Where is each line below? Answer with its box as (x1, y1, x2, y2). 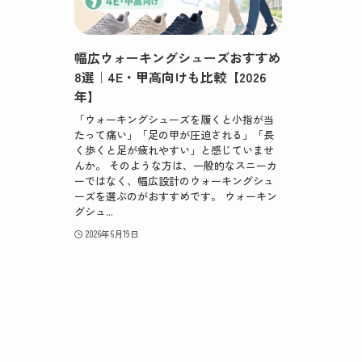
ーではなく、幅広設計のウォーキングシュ (74, 172, 274, 188)
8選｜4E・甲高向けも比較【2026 (74, 67, 266, 87)
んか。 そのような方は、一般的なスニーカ (74, 157, 277, 173)
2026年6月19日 (85, 226, 139, 240)
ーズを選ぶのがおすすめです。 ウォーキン (74, 187, 277, 204)
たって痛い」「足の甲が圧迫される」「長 (74, 126, 274, 142)
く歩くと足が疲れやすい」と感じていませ (74, 141, 274, 158)
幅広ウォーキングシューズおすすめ (74, 48, 281, 68)
